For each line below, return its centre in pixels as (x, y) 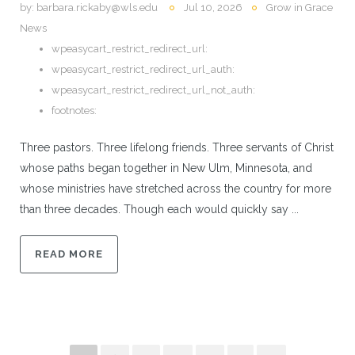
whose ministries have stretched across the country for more (176, 188)
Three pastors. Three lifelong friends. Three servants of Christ (177, 147)
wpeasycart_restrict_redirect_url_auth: (143, 69)
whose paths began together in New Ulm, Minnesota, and (166, 168)
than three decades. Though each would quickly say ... (159, 209)
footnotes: (74, 110)
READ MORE (69, 254)
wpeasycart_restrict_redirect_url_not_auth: (153, 90)
